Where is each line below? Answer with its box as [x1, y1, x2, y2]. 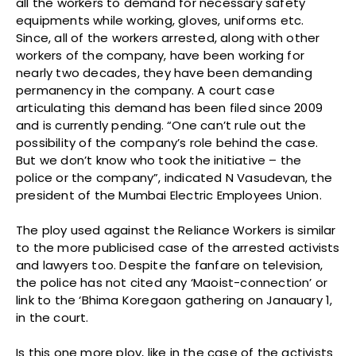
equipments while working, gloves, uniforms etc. [16, 11, 304, 29]
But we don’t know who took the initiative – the [16, 151, 302, 168]
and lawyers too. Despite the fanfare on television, [16, 256, 323, 273]
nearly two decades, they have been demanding [16, 64, 312, 81]
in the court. [16, 308, 92, 326]
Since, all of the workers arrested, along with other [16, 29, 320, 46]
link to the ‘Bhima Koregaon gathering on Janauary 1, [16, 291, 333, 308]
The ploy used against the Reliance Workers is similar [16, 221, 336, 238]
